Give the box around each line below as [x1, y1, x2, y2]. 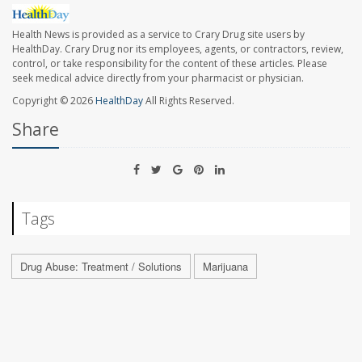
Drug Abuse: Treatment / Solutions [20, 258, 182, 274]
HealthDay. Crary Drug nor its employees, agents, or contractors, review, [12, 41, 343, 56]
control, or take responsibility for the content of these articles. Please [12, 56, 327, 70]
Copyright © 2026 [12, 93, 95, 107]
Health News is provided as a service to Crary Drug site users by [12, 27, 305, 41]
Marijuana [203, 258, 248, 274]
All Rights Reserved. [143, 93, 234, 107]
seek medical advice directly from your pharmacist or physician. [12, 70, 304, 85]
